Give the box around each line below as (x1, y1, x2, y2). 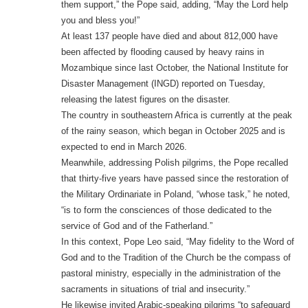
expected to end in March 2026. (60, 142, 187, 153)
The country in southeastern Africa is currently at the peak (60, 110, 292, 121)
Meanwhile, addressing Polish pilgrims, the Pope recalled (60, 157, 288, 168)
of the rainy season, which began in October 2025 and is (60, 126, 285, 137)
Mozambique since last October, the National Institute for (60, 63, 288, 74)
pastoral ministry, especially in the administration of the (60, 268, 280, 279)
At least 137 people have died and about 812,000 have (60, 31, 278, 42)
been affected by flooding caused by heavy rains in (60, 47, 264, 58)
